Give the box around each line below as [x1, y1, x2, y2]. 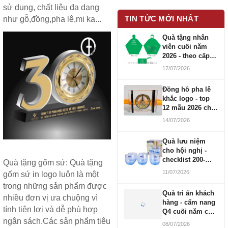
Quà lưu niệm [162, 137, 206, 145]
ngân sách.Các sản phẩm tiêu [3, 217, 110, 226]
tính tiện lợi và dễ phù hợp [3, 205, 98, 214]
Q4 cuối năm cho [162, 208, 216, 215]
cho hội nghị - [162, 147, 207, 154]
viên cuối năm [162, 43, 207, 50]
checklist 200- [162, 156, 205, 163]
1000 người [162, 165, 198, 173]
